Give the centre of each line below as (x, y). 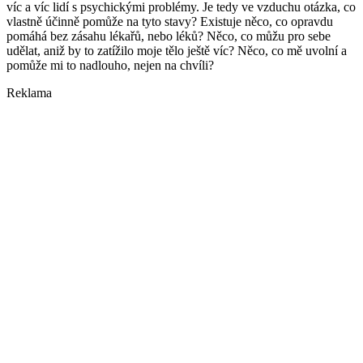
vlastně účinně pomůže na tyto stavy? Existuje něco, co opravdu (170, 22)
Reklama (29, 93)
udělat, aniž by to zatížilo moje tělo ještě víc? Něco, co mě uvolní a (177, 51)
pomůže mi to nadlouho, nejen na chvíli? (112, 66)
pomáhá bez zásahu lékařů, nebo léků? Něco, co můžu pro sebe (169, 36)
